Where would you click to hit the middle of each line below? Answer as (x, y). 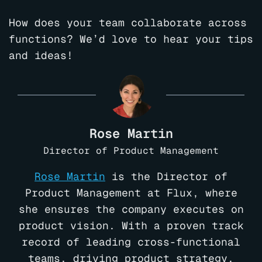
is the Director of (166, 176)
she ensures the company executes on (131, 209)
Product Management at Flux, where (131, 192)
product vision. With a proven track (131, 225)
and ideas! (41, 56)
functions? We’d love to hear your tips (131, 39)
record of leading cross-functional (131, 242)
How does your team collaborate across (128, 23)
